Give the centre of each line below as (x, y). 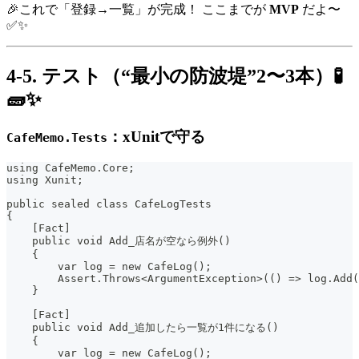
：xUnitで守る (156, 136)
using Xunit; (45, 180)
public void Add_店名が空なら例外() (119, 241)
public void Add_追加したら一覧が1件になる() (143, 328)
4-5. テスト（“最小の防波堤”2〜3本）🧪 (175, 76)
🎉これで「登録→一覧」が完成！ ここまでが (138, 9)
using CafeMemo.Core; (71, 168)
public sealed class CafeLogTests (109, 204)
